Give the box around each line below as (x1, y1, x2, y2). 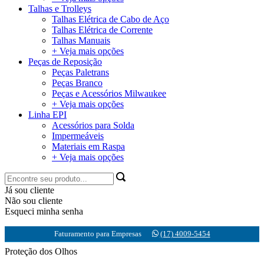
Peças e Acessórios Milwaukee (52, 88, 166, 98)
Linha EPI (28, 110, 67, 120)
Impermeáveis (52, 131, 104, 141)
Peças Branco (52, 78, 103, 88)
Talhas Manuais (52, 35, 110, 45)
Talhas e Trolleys (28, 4, 91, 14)
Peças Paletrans (52, 67, 109, 77)
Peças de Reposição (28, 57, 102, 67)
